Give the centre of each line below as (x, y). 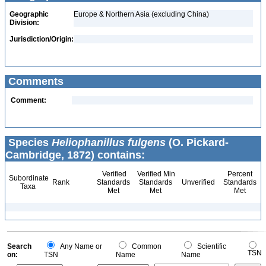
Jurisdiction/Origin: (42, 39)
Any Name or (79, 246)
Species (28, 142)
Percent (240, 174)
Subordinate (28, 178)
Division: (24, 23)
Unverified (197, 182)
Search (19, 246)
